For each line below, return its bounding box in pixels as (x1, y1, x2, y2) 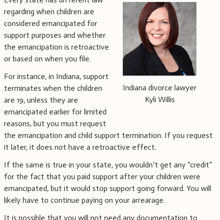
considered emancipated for (4, 19, 97, 28)
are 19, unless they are (4, 95, 78, 105)
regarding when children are (4, 7, 94, 17)
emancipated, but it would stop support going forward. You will (4, 184, 211, 193)
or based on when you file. (4, 54, 91, 64)
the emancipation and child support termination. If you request (4, 131, 213, 140)
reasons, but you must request (4, 119, 106, 129)
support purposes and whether (4, 30, 106, 40)
